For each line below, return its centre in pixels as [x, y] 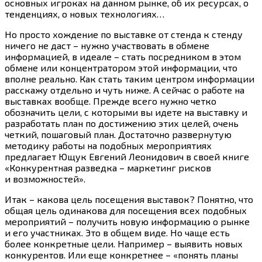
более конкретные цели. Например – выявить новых [124, 244]
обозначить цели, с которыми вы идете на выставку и [126, 112]
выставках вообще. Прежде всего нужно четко [111, 101]
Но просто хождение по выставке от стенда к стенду [124, 35]
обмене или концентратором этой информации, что [121, 68]
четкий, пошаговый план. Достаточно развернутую [118, 135]
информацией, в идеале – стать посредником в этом [123, 57]
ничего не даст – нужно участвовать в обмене [107, 46]
